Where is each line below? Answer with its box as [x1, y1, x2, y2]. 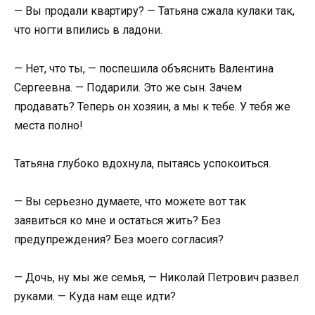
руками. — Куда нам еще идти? [14, 290, 176, 304]
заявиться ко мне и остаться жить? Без [14, 213, 221, 227]
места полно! [14, 118, 83, 132]
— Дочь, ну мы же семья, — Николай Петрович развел [14, 271, 299, 285]
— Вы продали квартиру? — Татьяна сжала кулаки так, [14, 4, 295, 18]
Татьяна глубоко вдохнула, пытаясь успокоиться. [14, 156, 271, 170]
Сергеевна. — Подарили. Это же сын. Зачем [14, 80, 242, 94]
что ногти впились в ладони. [14, 23, 162, 37]
